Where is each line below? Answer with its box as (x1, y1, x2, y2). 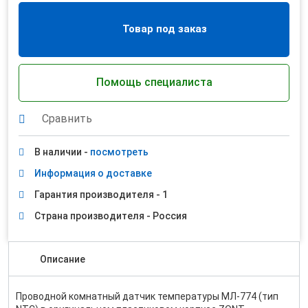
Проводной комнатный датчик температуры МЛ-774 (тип (16, 291, 278, 302)
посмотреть (90, 146, 148, 157)
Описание (40, 254, 85, 265)
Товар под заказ (122, 23, 207, 35)
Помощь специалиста (96, 76, 212, 89)
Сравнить (42, 112, 92, 125)
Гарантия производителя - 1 (34, 189, 168, 200)
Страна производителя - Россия (34, 210, 187, 221)
